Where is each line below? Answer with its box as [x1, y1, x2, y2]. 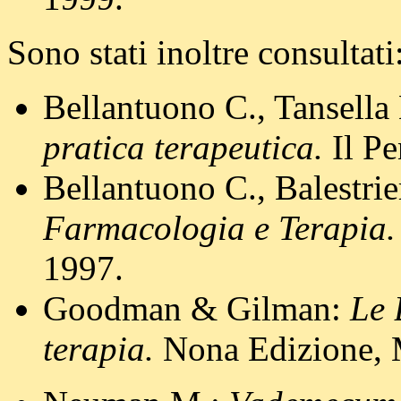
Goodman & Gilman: [43, 289, 350, 328]
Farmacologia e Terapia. [43, 209, 396, 248]
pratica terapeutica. [43, 128, 323, 167]
